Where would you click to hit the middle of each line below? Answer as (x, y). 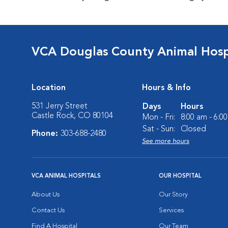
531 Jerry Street (60, 106)
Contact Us (48, 210)
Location (49, 88)
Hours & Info (166, 88)
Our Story (173, 195)
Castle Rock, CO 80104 (72, 116)
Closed (193, 129)
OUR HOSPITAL (180, 176)
